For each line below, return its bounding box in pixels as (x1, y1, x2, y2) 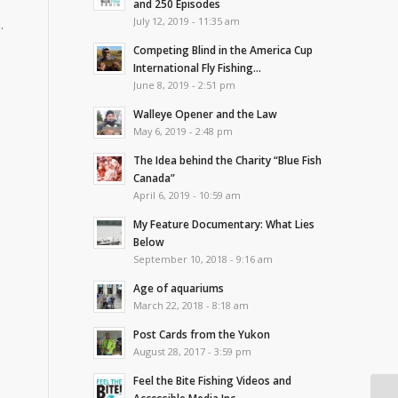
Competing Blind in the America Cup (133, 43, 314, 57)
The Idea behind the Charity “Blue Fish (133, 153, 322, 167)
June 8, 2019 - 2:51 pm (133, 78, 236, 92)
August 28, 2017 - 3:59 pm (133, 345, 252, 358)
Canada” (133, 171, 176, 185)
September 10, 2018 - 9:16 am (133, 252, 274, 266)
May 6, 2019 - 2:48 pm (133, 124, 234, 138)
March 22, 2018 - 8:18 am (133, 298, 250, 312)
